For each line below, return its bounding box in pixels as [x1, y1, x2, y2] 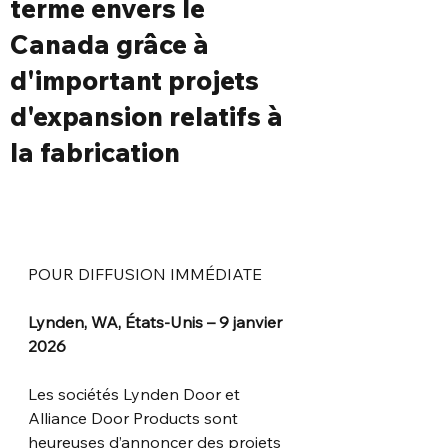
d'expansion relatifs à [10, 100, 283, 133]
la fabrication [10, 136, 180, 169]
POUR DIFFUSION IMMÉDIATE [28, 263, 262, 284]
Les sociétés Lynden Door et [28, 383, 244, 404]
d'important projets [10, 64, 259, 97]
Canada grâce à [10, 28, 209, 61]
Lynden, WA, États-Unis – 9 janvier [28, 311, 286, 332]
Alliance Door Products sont [28, 407, 242, 428]
